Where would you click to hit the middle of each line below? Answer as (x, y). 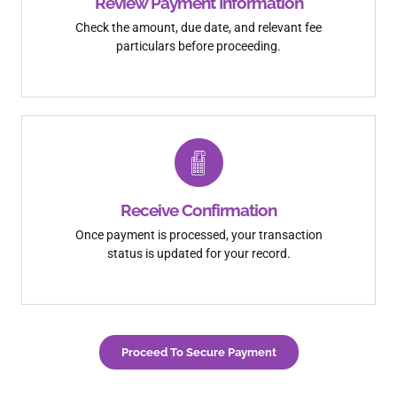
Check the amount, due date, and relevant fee (198, 28)
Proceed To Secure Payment (198, 353)
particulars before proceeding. (198, 47)
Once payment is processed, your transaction (198, 235)
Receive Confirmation (198, 210)
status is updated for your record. (198, 254)
